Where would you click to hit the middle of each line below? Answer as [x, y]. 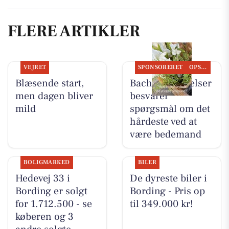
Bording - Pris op [167, 191]
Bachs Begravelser [170, 83]
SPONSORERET [160, 67]
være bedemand [165, 134]
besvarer [149, 96]
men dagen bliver [54, 96]
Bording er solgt [51, 191]
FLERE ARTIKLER [74, 31]
